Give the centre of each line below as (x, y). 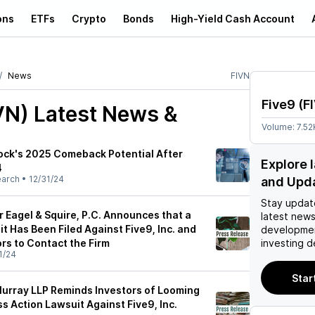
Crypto (89, 18)
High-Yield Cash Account (233, 18)
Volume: (279, 127)
